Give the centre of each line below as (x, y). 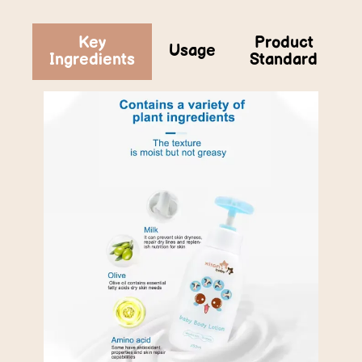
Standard (284, 59)
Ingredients (92, 59)
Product (284, 42)
